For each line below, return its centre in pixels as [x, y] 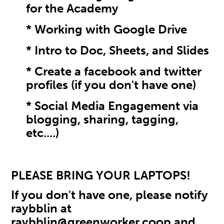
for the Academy [72, 8]
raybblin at [41, 208]
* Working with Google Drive [107, 29]
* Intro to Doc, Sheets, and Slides [118, 50]
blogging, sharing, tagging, [102, 119]
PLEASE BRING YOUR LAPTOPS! [102, 175]
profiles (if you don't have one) [111, 85]
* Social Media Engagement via [112, 106]
